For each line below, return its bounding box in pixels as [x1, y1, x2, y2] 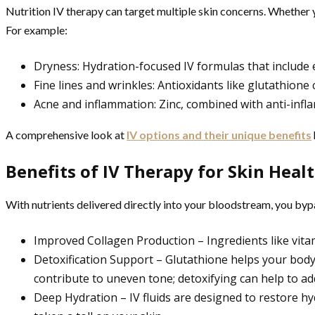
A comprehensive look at [6, 127, 127, 141]
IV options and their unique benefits [127, 127, 311, 141]
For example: [6, 22, 67, 37]
